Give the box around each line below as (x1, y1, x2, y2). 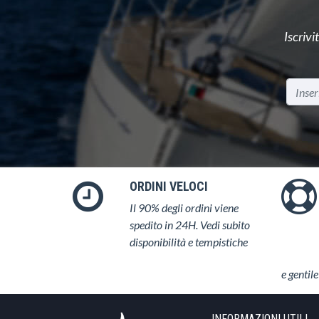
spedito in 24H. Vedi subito (130, 218, 250, 231)
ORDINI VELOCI (130, 179, 208, 194)
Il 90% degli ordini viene (130, 201, 239, 214)
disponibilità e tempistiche (130, 235, 248, 249)
